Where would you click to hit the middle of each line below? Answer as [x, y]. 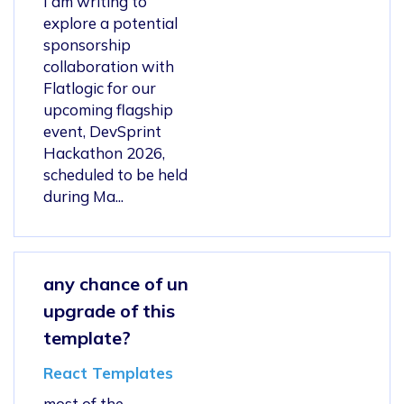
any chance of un [116, 283]
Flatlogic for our [100, 87]
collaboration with [109, 66]
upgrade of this [109, 310]
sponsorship [87, 44]
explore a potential [110, 23]
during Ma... [83, 196]
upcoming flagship [108, 109]
